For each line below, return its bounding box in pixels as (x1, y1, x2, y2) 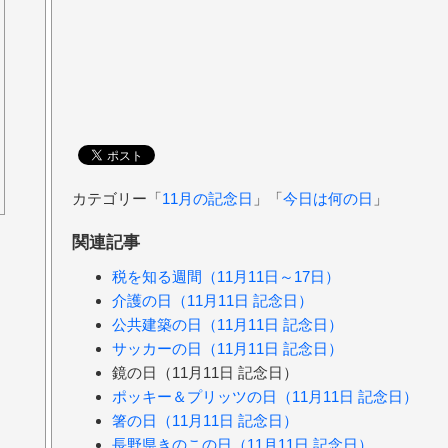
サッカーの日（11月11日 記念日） (112, 340, 343, 358)
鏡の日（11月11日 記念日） (112, 364, 298, 382)
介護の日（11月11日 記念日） (112, 292, 313, 310)
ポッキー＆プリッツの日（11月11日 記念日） (112, 388, 418, 406)
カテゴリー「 (72, 189, 162, 207)
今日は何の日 (283, 189, 373, 207)
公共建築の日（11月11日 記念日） (112, 316, 343, 334)
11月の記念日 (162, 189, 253, 207)
